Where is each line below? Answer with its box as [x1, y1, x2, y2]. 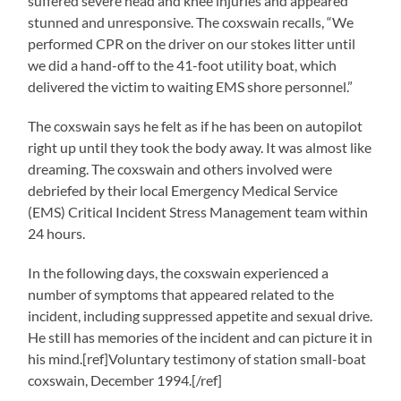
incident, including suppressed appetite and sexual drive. [28, 307, 373, 324]
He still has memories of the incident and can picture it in [28, 328, 373, 346]
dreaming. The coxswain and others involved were [28, 160, 333, 177]
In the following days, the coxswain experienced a [28, 264, 329, 281]
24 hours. [28, 225, 86, 242]
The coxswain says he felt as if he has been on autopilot [28, 117, 363, 134]
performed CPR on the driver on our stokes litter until [28, 35, 356, 52]
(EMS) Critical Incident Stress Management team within [28, 203, 369, 220]
